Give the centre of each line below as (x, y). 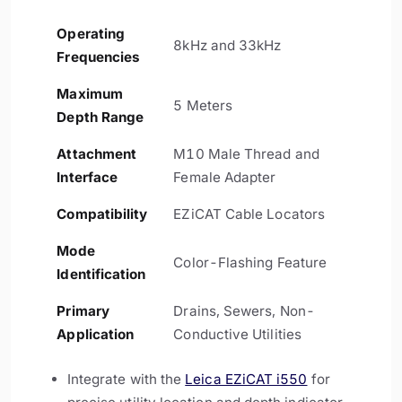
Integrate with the (126, 379)
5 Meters (203, 106)
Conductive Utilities (237, 335)
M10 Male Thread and (246, 154)
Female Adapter (225, 178)
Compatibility (102, 214)
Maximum (90, 94)
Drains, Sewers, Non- (244, 311)
